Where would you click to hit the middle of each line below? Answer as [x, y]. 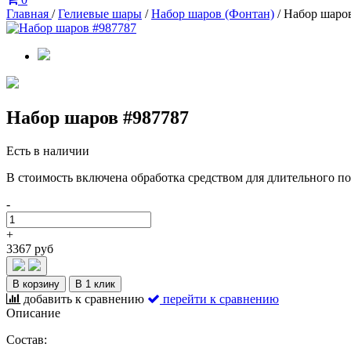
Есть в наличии [48, 150]
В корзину [36, 284]
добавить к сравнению [84, 299]
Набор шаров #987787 [98, 117]
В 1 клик [95, 284]
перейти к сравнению [221, 299]
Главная [29, 14]
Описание [33, 313]
